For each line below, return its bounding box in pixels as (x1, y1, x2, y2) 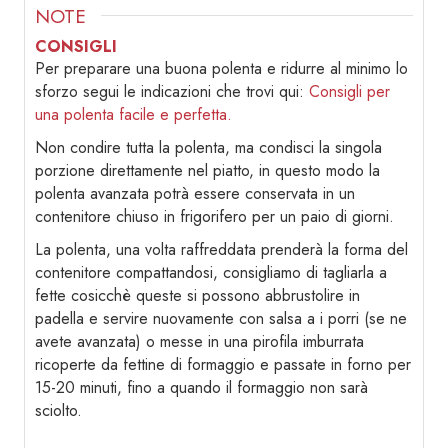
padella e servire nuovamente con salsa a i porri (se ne (35, 307, 407, 331)
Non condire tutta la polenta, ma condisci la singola (35, 136, 382, 160)
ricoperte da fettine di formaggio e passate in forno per (35, 353, 411, 377)
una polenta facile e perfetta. (35, 103, 232, 127)
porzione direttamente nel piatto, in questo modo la (35, 159, 380, 183)
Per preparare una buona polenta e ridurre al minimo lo (35, 57, 408, 81)
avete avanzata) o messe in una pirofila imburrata (35, 330, 364, 354)
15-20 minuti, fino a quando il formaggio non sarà (35, 376, 368, 400)
